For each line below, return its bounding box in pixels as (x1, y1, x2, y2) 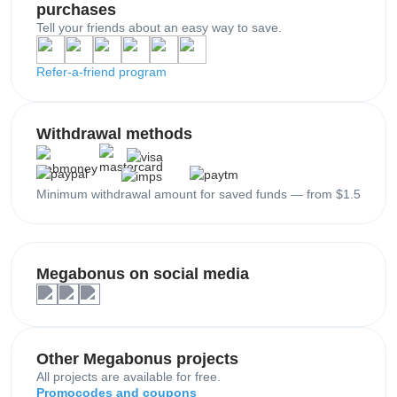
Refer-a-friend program (36, 64, 167, 79)
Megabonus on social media (36, 264, 249, 283)
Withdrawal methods (36, 124, 192, 143)
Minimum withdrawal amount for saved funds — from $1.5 (36, 186, 361, 201)
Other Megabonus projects (36, 349, 238, 368)
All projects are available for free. (36, 369, 221, 384)
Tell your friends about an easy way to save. (36, 19, 282, 35)
